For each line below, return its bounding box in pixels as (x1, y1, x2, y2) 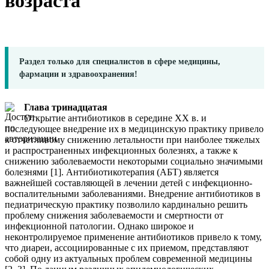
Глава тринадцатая (24, 101, 107, 112)
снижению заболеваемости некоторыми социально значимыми (5, 156, 263, 166)
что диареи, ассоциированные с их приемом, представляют (5, 242, 249, 253)
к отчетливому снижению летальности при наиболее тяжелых (5, 134, 260, 145)
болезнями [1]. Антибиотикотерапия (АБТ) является (5, 166, 219, 177)
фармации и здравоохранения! (19, 69, 138, 79)
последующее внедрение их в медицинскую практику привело (5, 123, 264, 134)
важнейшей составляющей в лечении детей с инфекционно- (5, 177, 252, 188)
